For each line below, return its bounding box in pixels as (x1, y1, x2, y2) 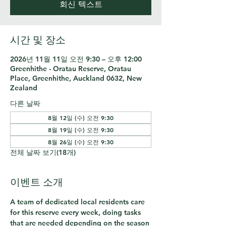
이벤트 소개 (10, 176, 63, 188)
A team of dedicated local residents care (10, 197, 147, 206)
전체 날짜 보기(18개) (10, 148, 76, 157)
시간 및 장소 (10, 34, 66, 46)
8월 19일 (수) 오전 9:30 (48, 126, 114, 134)
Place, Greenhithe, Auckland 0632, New (10, 74, 142, 83)
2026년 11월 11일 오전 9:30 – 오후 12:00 (10, 54, 142, 64)
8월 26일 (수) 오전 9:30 (48, 138, 114, 146)
